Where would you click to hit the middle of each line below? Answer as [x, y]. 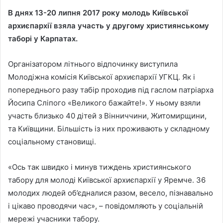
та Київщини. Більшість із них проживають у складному [109, 128]
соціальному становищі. [52, 141]
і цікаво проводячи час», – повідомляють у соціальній [106, 206]
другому [129, 25]
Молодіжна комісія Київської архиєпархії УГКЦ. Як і [102, 77]
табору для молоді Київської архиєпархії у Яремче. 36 [107, 180]
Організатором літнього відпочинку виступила [93, 64]
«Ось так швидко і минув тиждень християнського [100, 167]
